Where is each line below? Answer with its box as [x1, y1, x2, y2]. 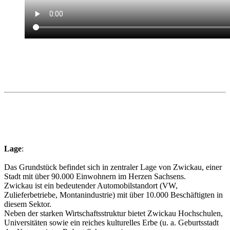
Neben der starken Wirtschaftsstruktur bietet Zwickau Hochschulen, [4, 209, 223, 218]
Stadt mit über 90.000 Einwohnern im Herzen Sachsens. [4, 172, 186, 181]
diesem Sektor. [4, 200, 51, 209]
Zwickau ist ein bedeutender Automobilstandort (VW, [4, 181, 178, 190]
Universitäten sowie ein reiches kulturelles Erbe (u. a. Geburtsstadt [4, 218, 219, 227]
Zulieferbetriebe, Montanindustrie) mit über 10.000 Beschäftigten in [4, 190, 223, 200]
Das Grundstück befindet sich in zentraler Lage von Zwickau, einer [4, 163, 222, 172]
